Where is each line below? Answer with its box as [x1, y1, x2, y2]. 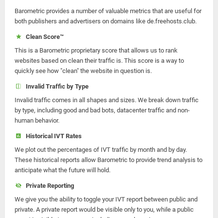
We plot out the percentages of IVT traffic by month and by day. [15, 146, 187, 153]
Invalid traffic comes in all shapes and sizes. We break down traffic [15, 96, 199, 104]
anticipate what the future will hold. [15, 166, 110, 174]
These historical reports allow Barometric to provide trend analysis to [15, 156, 202, 163]
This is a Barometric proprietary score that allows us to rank [15, 47, 178, 54]
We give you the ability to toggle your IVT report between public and [15, 196, 198, 203]
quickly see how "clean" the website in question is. [15, 67, 152, 74]
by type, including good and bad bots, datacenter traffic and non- [15, 107, 190, 114]
